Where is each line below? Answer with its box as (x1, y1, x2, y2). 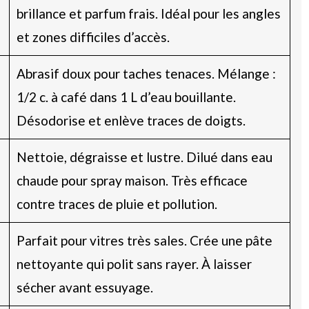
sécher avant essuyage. (16, 279, 153, 295)
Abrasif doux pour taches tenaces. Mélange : (16, 65, 276, 81)
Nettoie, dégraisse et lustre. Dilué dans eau (16, 148, 272, 165)
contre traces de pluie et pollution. (16, 195, 217, 212)
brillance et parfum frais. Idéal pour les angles (16, 5, 281, 21)
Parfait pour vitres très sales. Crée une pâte (16, 232, 272, 248)
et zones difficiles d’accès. (16, 28, 170, 45)
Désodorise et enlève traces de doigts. (16, 112, 246, 128)
